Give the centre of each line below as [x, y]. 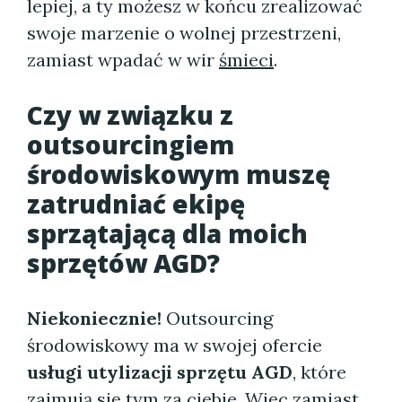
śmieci [246, 60]
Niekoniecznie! [94, 318]
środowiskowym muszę [179, 174]
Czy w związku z [130, 115]
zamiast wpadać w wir [123, 60]
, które [319, 372]
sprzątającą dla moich [167, 233]
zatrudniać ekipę [136, 204]
